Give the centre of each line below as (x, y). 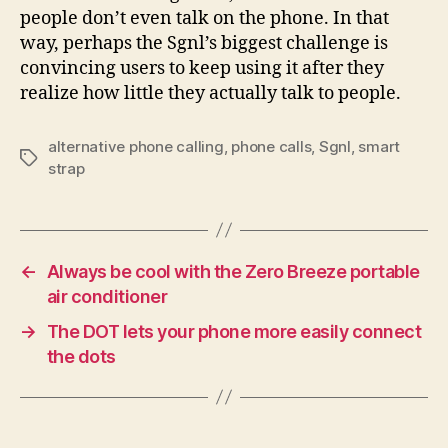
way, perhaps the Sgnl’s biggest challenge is (204, 43)
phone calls (271, 146)
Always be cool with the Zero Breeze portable (233, 271)
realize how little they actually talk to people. (210, 93)
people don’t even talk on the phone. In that (204, 18)
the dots (81, 356)
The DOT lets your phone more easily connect (234, 331)
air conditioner (107, 296)
